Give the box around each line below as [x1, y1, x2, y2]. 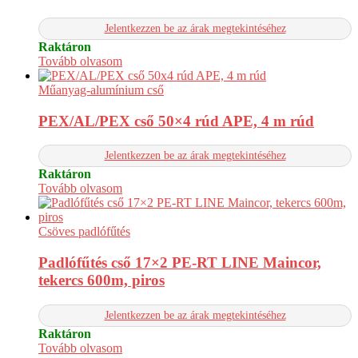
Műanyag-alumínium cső [38, 82, 164, 97]
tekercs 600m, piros [38, 272, 165, 289]
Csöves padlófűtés [38, 225, 130, 239]
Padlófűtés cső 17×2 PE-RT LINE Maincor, [38, 254, 321, 272]
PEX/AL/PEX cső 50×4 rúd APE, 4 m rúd [38, 112, 314, 129]
